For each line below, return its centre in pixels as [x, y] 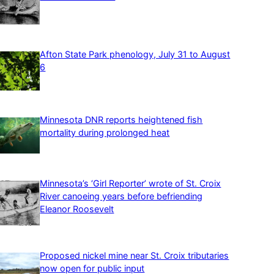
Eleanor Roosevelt [77, 209]
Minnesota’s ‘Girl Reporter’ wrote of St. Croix [131, 183]
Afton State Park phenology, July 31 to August [135, 54]
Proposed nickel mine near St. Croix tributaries [135, 256]
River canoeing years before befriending [121, 196]
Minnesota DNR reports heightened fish [121, 120]
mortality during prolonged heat [105, 133]
